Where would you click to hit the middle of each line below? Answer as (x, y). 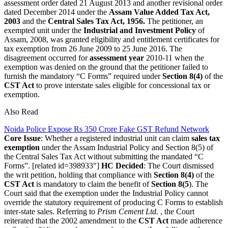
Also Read (21, 111)
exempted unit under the (44, 30)
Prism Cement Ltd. (128, 211)
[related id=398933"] (67, 165)
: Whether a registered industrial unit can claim (115, 138)
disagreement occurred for (47, 58)
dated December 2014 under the (56, 12)
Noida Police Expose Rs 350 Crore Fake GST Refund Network (107, 129)
